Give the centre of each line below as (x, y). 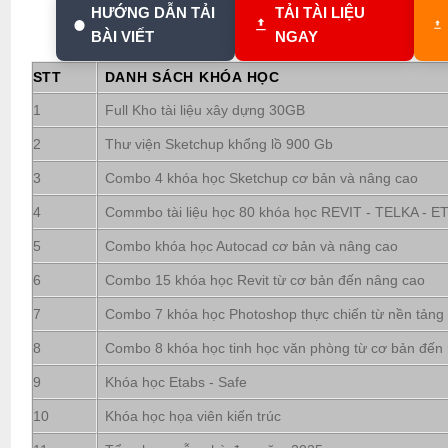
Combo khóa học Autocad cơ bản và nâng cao (251, 245)
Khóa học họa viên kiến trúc (192, 415)
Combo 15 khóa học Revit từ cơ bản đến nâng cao (264, 279)
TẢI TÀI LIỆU (319, 12)
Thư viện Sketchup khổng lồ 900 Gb (218, 143)
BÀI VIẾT (123, 36)
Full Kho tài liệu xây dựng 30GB (204, 109)
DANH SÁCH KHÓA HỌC (192, 76)
